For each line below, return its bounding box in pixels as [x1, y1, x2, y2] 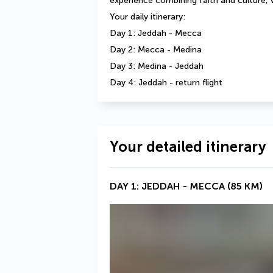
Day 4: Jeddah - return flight [110, 77, 222, 88]
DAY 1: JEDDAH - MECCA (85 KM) [110, 180, 263, 192]
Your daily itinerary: [110, 12, 188, 22]
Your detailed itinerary [110, 138, 266, 155]
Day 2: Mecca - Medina [110, 44, 204, 55]
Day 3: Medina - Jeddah [110, 61, 206, 71]
